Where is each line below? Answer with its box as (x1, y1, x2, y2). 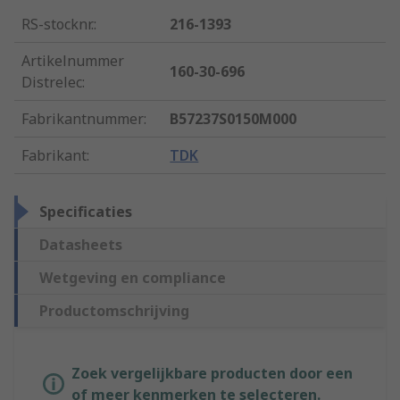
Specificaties (39, 202, 132, 222)
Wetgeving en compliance (39, 268, 226, 288)
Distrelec (21, 72, 82, 93)
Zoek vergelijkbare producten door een (71, 363, 353, 384)
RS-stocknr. (21, 14, 94, 35)
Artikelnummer (21, 51, 124, 71)
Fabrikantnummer (21, 109, 144, 129)
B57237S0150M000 (170, 109, 297, 129)
